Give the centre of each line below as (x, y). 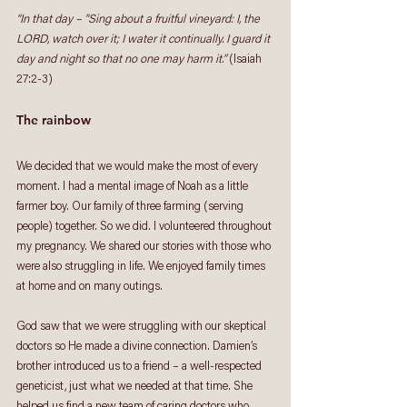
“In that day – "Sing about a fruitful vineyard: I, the (139, 19)
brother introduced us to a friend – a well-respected (140, 366)
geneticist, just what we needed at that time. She (136, 386)
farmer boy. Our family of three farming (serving (131, 206)
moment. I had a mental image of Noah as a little (134, 186)
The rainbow (54, 119)
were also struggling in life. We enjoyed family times (142, 266)
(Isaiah (245, 59)
